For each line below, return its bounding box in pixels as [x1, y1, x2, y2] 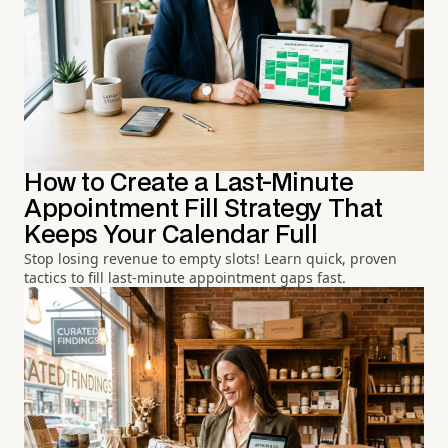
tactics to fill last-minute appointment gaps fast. [24, 267, 346, 287]
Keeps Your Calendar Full [24, 223, 318, 247]
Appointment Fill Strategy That [24, 197, 383, 221]
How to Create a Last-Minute [24, 171, 354, 195]
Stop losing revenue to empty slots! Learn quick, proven [24, 248, 397, 268]
